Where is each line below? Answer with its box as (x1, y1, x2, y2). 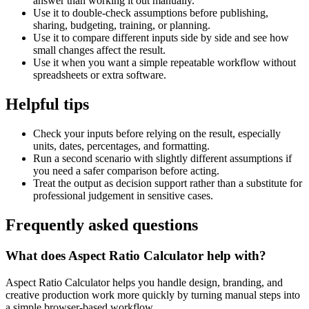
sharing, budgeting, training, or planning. (33, 19, 210, 32)
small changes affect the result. (33, 44, 166, 57)
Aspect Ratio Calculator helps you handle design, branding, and (6, 276, 283, 288)
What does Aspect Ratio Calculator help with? (6, 248, 266, 263)
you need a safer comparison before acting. (33, 165, 219, 177)
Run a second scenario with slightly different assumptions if (33, 152, 292, 164)
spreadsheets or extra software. (33, 69, 166, 81)
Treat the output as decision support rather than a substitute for (33, 177, 302, 189)
